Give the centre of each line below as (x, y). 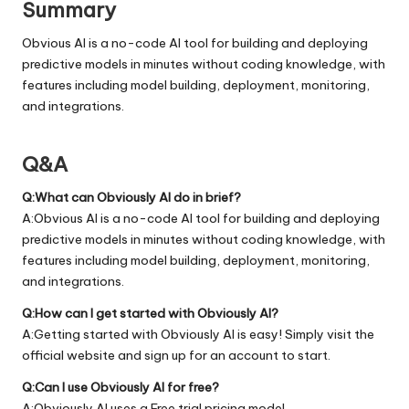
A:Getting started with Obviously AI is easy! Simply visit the (198, 334)
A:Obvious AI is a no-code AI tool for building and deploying (201, 218)
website (91, 355)
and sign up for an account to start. (223, 355)
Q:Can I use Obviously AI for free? (121, 387)
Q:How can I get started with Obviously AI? (150, 313)
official (44, 355)
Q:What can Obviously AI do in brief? (131, 197)
